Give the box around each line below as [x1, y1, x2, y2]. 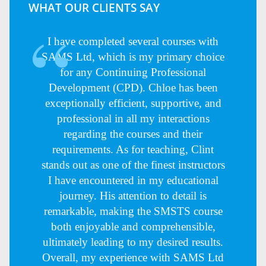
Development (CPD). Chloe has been [48, 81, 218, 94]
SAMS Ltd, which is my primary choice [42, 50, 224, 63]
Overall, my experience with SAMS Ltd [42, 251, 224, 264]
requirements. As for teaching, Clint [52, 142, 214, 156]
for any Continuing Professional [60, 65, 206, 78]
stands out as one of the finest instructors [41, 158, 225, 171]
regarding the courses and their [64, 127, 202, 140]
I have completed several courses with [47, 34, 218, 47]
